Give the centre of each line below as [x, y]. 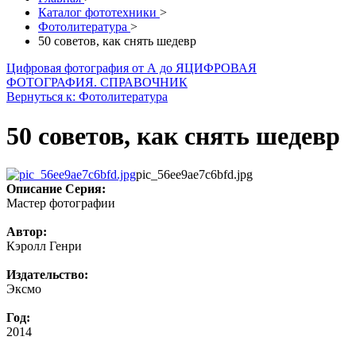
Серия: [85, 189]
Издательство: [47, 275]
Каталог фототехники [99, 13]
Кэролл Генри [44, 246]
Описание [34, 189]
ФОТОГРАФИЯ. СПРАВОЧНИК [97, 83]
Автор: [27, 232]
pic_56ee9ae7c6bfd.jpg [194, 175]
